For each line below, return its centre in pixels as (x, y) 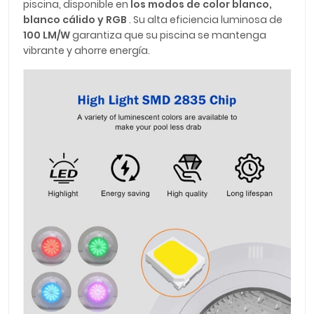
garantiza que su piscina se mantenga (168, 35)
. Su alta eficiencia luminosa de (205, 20)
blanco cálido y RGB (75, 20)
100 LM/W (47, 35)
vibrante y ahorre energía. (87, 51)
